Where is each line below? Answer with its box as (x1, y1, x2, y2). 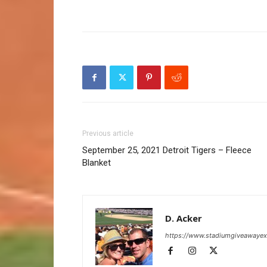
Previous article (82, 129, 133, 138)
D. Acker (165, 212, 202, 224)
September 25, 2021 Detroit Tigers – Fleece (82, 145, 252, 156)
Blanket (82, 157, 111, 168)
